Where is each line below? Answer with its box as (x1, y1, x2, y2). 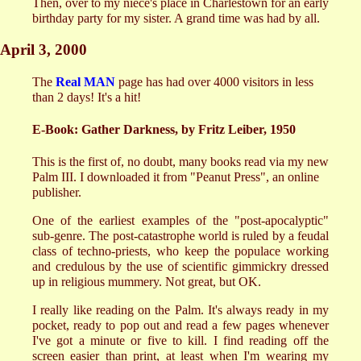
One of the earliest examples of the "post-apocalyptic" (32, 214, 329, 228)
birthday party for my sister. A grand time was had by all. (32, 11, 320, 26)
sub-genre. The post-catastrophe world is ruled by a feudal (32, 229, 329, 243)
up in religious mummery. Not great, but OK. (32, 275, 261, 289)
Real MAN (56, 74, 115, 89)
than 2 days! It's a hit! (32, 89, 141, 104)
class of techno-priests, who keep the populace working (32, 244, 329, 259)
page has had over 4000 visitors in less (115, 74, 313, 89)
